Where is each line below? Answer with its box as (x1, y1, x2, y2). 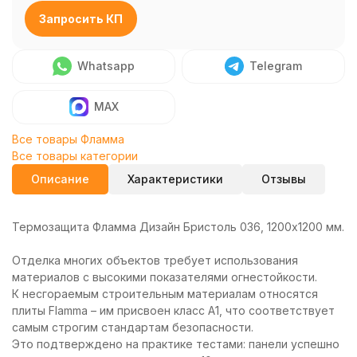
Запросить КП (39, 12, 123, 25)
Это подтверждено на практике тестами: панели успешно (12, 337, 339, 351)
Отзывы (261, 172, 306, 186)
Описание (31, 172, 89, 186)
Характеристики (127, 172, 223, 186)
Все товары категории (12, 149, 138, 163)
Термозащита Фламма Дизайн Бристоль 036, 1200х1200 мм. (12, 220, 344, 233)
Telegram (249, 59, 302, 73)
